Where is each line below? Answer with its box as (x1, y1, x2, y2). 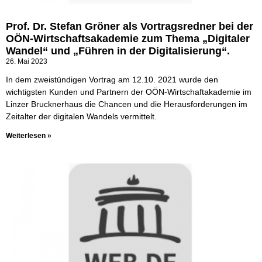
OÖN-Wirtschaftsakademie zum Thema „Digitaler (6, 33, 250, 45)
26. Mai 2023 (6, 57, 47, 66)
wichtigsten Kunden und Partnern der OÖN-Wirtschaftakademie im (6, 87, 251, 97)
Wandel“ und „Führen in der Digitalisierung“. (6, 45, 230, 57)
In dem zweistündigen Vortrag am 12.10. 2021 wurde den (6, 75, 218, 85)
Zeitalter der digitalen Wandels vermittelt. (6, 112, 157, 122)
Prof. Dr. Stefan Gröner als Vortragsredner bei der (6, 20, 253, 33)
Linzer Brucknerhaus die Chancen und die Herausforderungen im (6, 99, 247, 109)
